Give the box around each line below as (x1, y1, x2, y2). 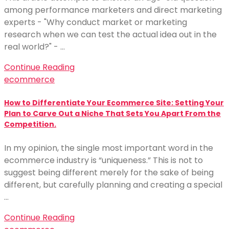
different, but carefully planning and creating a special (4, 178, 222, 191)
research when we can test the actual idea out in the (4, 29, 217, 40)
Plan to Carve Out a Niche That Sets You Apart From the (4, 108, 221, 119)
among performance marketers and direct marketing (4, 4, 222, 16)
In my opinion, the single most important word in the (4, 142, 213, 154)
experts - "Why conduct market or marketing (4, 16, 187, 28)
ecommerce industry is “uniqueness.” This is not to (4, 154, 203, 166)
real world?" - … (4, 41, 65, 53)
